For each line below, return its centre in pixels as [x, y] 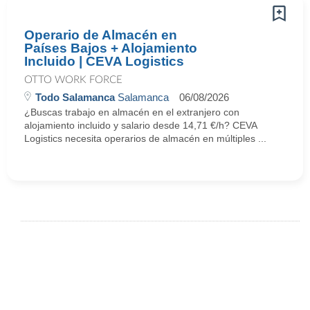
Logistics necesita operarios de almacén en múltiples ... [145, 138]
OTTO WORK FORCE [73, 80]
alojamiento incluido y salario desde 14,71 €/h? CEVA [140, 125]
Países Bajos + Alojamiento [111, 48]
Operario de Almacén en [101, 35]
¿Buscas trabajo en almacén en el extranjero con [132, 112]
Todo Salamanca [75, 97]
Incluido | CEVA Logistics [104, 61]
